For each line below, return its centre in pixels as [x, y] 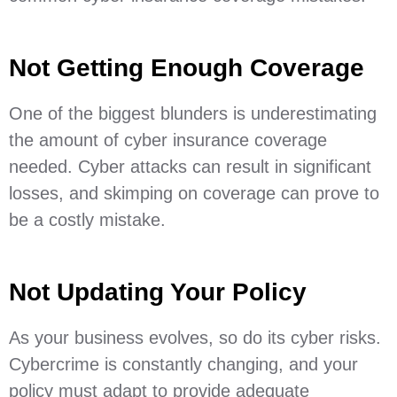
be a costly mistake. [87, 220]
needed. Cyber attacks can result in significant [190, 167]
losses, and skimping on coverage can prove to [194, 193]
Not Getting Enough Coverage [187, 68]
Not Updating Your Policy [158, 292]
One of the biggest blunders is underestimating [193, 113]
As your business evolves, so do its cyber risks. [195, 338]
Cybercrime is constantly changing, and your [183, 364]
